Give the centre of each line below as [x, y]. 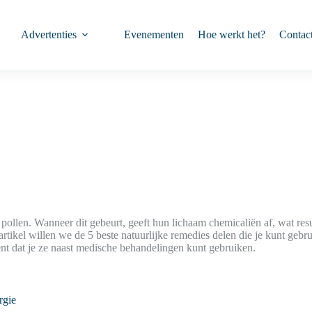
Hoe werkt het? [232, 34]
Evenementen [154, 34]
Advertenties [49, 34]
